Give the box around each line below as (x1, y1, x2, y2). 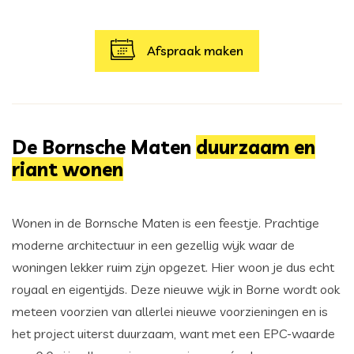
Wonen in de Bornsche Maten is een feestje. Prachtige (12, 215, 319, 232)
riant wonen (12, 157, 123, 182)
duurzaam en (196, 135, 315, 160)
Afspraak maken (147, 43, 244, 59)
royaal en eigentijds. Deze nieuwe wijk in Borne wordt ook (12, 281, 340, 298)
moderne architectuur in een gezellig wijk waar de (12, 237, 295, 254)
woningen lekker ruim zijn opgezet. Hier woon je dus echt (12, 259, 334, 276)
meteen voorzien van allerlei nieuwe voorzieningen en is (12, 303, 328, 320)
